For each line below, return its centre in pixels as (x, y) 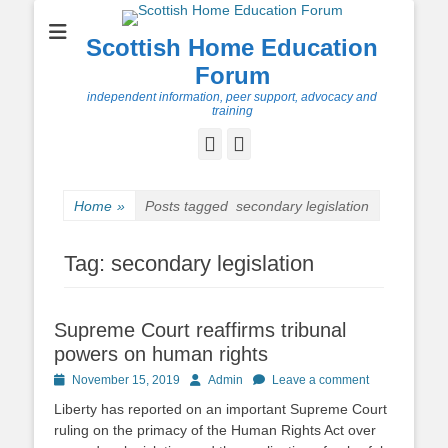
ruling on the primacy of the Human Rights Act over (215, 430)
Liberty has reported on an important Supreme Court (220, 409)
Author (207, 379)
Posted (72, 379)
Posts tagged (190, 206)
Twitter (273, 143)
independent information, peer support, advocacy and (232, 97)
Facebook (253, 143)
